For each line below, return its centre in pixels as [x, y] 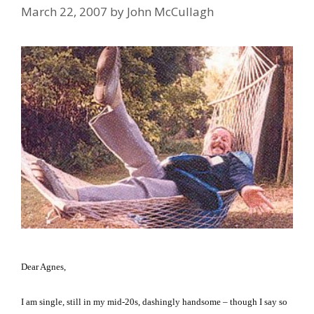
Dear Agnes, [43, 266]
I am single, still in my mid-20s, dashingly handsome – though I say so [154, 302]
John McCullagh [170, 12]
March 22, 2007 [64, 12]
